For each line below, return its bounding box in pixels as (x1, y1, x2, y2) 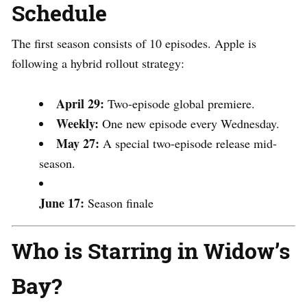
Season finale (84, 194, 153, 211)
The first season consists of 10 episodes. (12, 34, 211, 51)
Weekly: (56, 114, 99, 132)
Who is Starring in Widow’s (12, 235, 290, 265)
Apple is (211, 34, 256, 51)
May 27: (56, 134, 99, 152)
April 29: (56, 94, 104, 112)
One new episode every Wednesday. (99, 114, 280, 132)
